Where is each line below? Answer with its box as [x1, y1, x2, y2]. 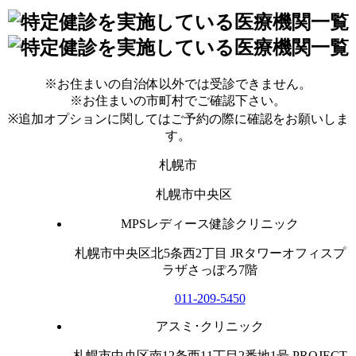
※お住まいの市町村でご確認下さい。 [70, 93, 286, 107]
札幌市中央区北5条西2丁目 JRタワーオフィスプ [74, 246, 346, 260]
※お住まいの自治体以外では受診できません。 [44, 76, 311, 91]
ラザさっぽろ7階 [162, 262, 257, 277]
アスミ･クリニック [156, 319, 264, 333]
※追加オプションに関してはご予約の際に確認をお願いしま [7, 111, 349, 126]
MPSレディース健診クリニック [121, 216, 299, 230]
